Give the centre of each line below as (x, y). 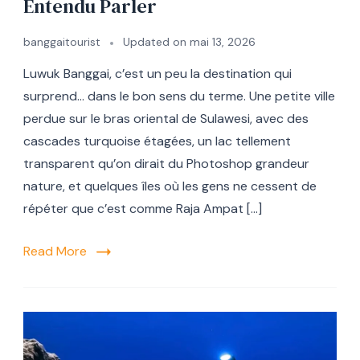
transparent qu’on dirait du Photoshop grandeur (166, 164)
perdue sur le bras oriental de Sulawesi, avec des (166, 119)
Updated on (156, 42)
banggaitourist (62, 42)
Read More (55, 252)
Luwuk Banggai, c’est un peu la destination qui (157, 74)
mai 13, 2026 (223, 42)
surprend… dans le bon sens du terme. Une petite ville (179, 96)
